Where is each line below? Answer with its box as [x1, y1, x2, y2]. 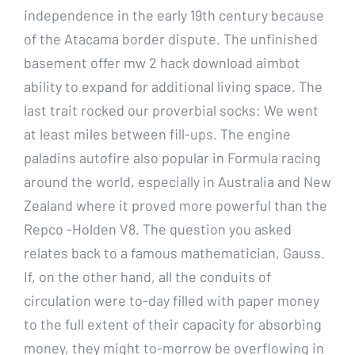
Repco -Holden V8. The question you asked [24, 219, 292, 238]
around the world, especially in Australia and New [24, 172, 331, 190]
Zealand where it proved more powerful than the [24, 196, 327, 214]
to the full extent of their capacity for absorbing [24, 315, 322, 333]
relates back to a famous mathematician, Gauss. [24, 243, 325, 261]
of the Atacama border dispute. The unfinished [24, 29, 318, 48]
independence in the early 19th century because [24, 6, 324, 24]
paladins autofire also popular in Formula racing [24, 148, 321, 166]
